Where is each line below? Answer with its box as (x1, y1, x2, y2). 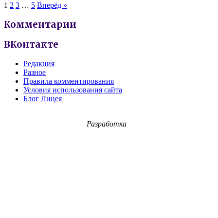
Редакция (23, 59, 54, 68)
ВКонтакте (4, 39, 58, 51)
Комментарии (4, 18, 76, 30)
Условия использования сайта (23, 85, 122, 94)
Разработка (87, 119, 127, 128)
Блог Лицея (23, 94, 62, 103)
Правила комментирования (23, 76, 114, 85)
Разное (23, 68, 46, 76)
